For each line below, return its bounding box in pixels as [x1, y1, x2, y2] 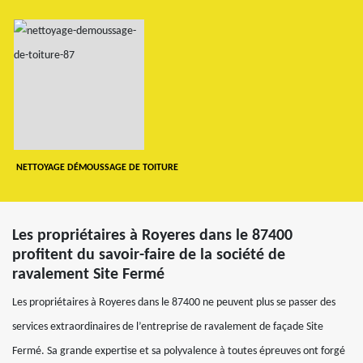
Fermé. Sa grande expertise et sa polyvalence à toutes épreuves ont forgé [12, 344, 345, 357]
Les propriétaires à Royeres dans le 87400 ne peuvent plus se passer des [12, 296, 335, 309]
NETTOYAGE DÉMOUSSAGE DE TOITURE [15, 162, 178, 173]
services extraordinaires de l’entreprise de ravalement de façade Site [12, 320, 323, 333]
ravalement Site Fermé [12, 266, 164, 283]
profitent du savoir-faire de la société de [12, 246, 285, 263]
